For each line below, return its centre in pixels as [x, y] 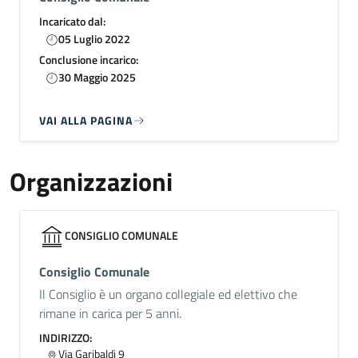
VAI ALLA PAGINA [86, 120]
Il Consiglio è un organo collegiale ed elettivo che [168, 294]
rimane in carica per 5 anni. [110, 313]
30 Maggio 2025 [97, 77]
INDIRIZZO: [66, 338]
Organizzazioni [91, 181]
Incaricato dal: [72, 21]
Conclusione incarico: [89, 60]
